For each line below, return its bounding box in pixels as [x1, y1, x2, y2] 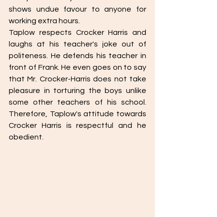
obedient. [9, 133, 45, 141]
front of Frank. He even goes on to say [9, 63, 146, 71]
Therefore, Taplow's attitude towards [9, 110, 146, 118]
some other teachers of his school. [9, 98, 146, 106]
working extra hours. [9, 17, 81, 25]
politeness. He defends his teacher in [9, 52, 146, 60]
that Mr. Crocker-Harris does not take [9, 75, 146, 83]
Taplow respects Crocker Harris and [9, 29, 146, 36]
